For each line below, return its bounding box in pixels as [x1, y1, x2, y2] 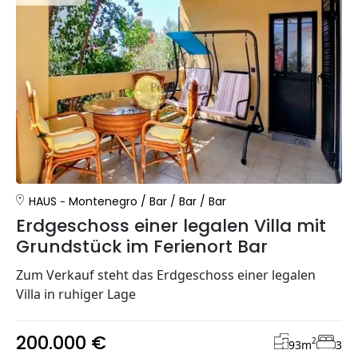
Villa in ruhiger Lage [16, 284, 136, 303]
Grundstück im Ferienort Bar [16, 233, 268, 259]
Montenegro [69, 193, 137, 209]
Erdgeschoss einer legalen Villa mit [16, 213, 326, 238]
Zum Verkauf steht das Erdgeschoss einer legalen [16, 265, 316, 284]
